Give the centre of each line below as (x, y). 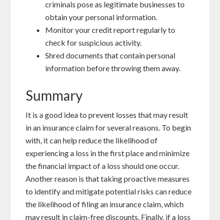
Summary (54, 96)
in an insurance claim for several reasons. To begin (109, 128)
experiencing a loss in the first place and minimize (108, 153)
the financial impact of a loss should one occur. (103, 166)
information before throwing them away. (113, 68)
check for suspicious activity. (94, 43)
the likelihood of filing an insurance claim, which (105, 204)
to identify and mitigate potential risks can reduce (109, 192)
